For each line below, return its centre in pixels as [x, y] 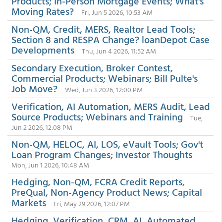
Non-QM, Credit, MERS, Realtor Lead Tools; [103, 29]
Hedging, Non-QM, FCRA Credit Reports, [98, 181]
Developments [43, 50]
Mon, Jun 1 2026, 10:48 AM [50, 165]
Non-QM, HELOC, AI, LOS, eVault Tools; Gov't [107, 144]
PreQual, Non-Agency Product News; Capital [107, 192]
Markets [29, 202]
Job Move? [34, 88]
